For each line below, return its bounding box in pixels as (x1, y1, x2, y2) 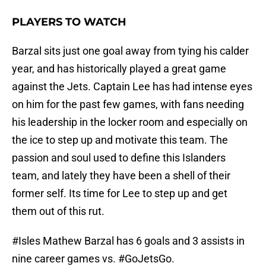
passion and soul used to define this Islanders (12, 151, 226, 164)
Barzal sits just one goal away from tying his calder (12, 45, 249, 58)
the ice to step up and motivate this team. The (12, 134, 228, 147)
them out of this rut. (12, 205, 104, 218)
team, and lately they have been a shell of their (12, 169, 230, 182)
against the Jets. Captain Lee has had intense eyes (12, 80, 252, 93)
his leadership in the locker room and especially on (12, 116, 248, 129)
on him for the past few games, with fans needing (12, 98, 244, 111)
